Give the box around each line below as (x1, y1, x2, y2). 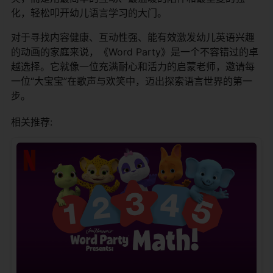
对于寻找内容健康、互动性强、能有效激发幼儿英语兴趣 (11, 30, 255, 43)
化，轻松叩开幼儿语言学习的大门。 (11, 6, 167, 19)
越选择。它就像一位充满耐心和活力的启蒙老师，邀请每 (11, 60, 255, 73)
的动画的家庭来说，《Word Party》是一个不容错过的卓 (11, 45, 258, 58)
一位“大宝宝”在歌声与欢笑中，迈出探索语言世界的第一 (11, 74, 252, 87)
